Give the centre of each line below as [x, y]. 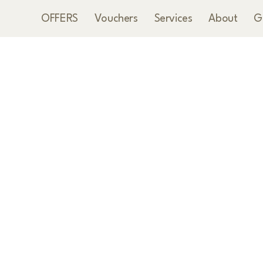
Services [173, 18]
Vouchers [116, 18]
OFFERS [60, 18]
